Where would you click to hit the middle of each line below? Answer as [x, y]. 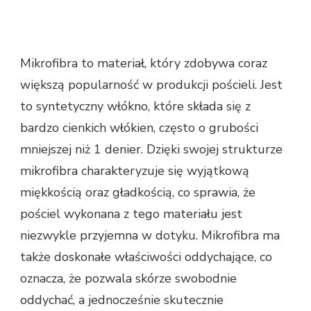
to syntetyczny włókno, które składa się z [135, 107]
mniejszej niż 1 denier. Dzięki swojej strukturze [151, 150]
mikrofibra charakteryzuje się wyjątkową [135, 171]
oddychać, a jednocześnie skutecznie [122, 300]
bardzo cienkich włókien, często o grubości [139, 128]
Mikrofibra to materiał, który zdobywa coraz [144, 64]
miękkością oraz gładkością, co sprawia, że [138, 193]
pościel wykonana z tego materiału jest [131, 214]
